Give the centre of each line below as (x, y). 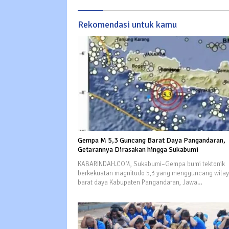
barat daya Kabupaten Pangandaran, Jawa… (140, 182)
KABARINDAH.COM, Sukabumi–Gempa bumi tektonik (151, 164)
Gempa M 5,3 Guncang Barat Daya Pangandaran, (152, 140)
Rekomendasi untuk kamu (127, 25)
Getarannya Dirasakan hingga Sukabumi (138, 149)
